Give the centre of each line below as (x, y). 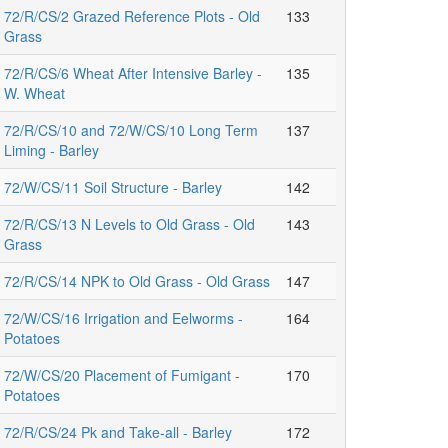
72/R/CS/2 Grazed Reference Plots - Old (132, 16)
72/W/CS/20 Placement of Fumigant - (122, 375)
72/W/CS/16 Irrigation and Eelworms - (123, 318)
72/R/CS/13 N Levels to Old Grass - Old (129, 224)
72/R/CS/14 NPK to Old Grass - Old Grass (137, 281)
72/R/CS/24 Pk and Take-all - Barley (118, 432)
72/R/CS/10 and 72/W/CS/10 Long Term (131, 130)
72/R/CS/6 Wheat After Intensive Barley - (133, 73)
